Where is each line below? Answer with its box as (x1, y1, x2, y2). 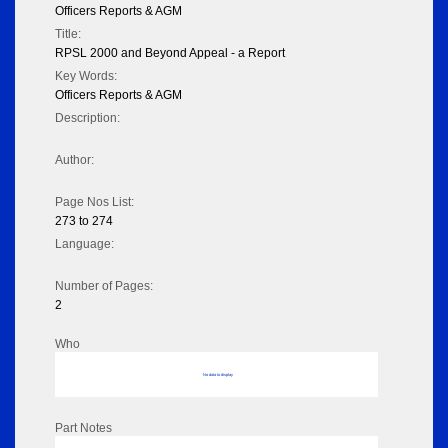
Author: (55, 153, 94, 168)
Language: (55, 237, 114, 252)
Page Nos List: (55, 195, 134, 210)
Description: (55, 111, 120, 126)
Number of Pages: (55, 279, 153, 294)
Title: (55, 27, 81, 42)
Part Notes (55, 421, 112, 436)
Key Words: (55, 69, 117, 84)
